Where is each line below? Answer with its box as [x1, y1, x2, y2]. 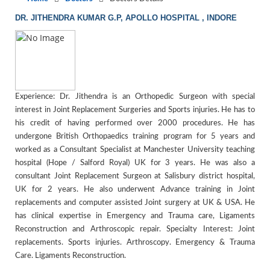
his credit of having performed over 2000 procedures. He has [15, 119, 255, 127]
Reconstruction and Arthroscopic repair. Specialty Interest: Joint [15, 225, 255, 233]
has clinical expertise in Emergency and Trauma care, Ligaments [15, 212, 255, 220]
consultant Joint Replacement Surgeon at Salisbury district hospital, [15, 172, 255, 180]
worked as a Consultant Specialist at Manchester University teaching [15, 146, 255, 154]
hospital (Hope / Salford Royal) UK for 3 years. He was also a [15, 159, 255, 167]
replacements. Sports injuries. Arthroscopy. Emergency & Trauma [15, 239, 255, 246]
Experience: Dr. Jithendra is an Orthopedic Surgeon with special [15, 93, 255, 101]
